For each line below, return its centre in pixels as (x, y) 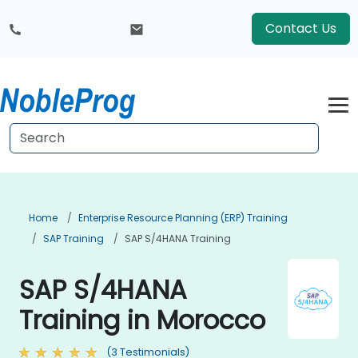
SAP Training (74, 239)
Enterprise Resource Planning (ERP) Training (183, 218)
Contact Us (301, 28)
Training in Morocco (142, 320)
